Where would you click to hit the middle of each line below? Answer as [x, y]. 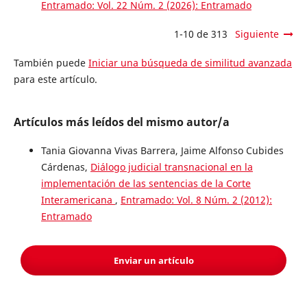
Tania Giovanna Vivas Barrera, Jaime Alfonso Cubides [162, 151]
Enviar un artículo [153, 261]
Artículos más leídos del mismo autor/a [121, 122]
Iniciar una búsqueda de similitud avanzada [190, 63]
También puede [51, 63]
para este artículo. [55, 79]
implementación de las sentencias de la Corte [146, 184]
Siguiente [257, 34]
